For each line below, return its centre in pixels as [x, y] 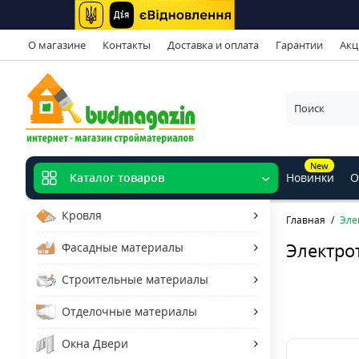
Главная [306, 220]
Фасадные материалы [123, 247]
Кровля [82, 215]
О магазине [57, 44]
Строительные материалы [135, 279]
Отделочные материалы [129, 311]
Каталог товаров [117, 178]
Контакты [127, 44]
